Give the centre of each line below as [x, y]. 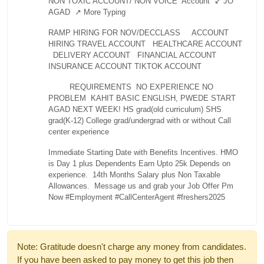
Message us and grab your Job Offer [156, 186]
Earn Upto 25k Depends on [185, 163]
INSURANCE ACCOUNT [90, 66]
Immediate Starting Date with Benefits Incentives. [133, 152]
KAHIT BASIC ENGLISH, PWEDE [150, 98]
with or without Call [199, 120]
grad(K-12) [66, 120]
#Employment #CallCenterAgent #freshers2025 [146, 197]
